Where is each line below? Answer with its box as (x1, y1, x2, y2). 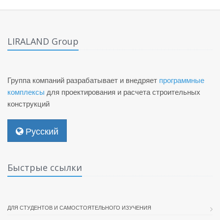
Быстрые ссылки (7, 162, 82, 173)
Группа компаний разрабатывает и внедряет (7, 75, 159, 85)
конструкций (7, 98, 50, 109)
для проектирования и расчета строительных (45, 86, 200, 97)
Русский (23, 124, 58, 137)
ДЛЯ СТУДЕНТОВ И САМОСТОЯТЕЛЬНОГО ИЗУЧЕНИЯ (7, 203, 151, 211)
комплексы (7, 86, 45, 97)
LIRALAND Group (7, 35, 79, 47)
